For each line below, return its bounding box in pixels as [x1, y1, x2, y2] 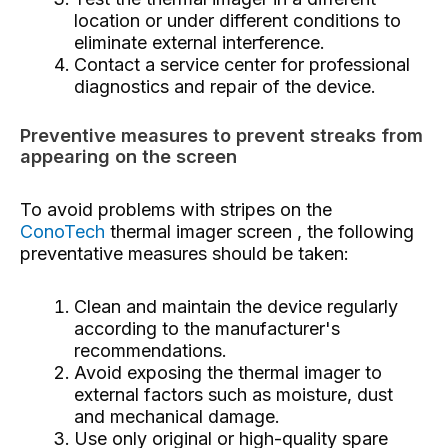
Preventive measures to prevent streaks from [20, 124, 423, 147]
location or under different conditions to [74, 10, 401, 32]
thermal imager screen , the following [105, 220, 414, 242]
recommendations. [74, 340, 227, 362]
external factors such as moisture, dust [74, 384, 393, 406]
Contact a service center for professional [74, 54, 410, 76]
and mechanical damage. [74, 406, 280, 428]
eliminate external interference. [74, 32, 325, 54]
